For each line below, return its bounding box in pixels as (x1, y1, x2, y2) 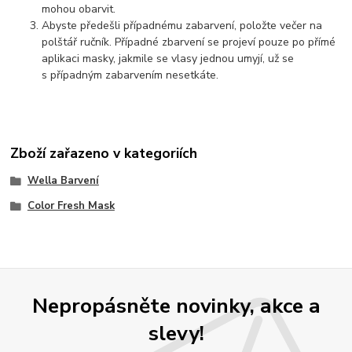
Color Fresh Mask (27, 199, 115, 214)
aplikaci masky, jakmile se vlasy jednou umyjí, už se (42, 50, 295, 66)
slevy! (148, 319, 204, 348)
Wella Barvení (27, 174, 99, 189)
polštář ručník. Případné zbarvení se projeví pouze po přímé (42, 34, 336, 49)
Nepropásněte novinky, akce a (31, 291, 321, 321)
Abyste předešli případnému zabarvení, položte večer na (42, 17, 323, 33)
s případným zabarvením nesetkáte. (42, 67, 219, 82)
